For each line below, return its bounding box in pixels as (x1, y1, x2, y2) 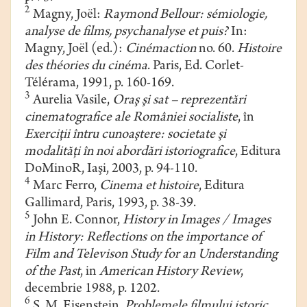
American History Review (99, 265, 241, 280)
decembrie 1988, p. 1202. (25, 282, 160, 297)
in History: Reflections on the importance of (25, 231, 262, 246)
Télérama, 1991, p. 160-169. (25, 77, 174, 92)
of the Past (25, 265, 80, 280)
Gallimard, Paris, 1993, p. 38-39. (25, 197, 196, 212)
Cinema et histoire (99, 180, 199, 195)
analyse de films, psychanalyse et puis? (25, 25, 228, 40)
